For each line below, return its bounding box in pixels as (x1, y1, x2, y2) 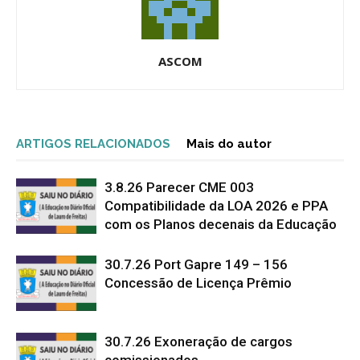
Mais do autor (186, 137, 272, 152)
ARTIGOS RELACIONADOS (16, 137, 170, 152)
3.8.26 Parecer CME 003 (104, 179, 254, 196)
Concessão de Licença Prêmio (104, 275, 292, 292)
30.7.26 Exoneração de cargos (104, 333, 292, 350)
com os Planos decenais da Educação (104, 216, 340, 233)
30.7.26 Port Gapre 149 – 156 (104, 256, 288, 273)
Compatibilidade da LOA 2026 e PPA (104, 198, 328, 215)
